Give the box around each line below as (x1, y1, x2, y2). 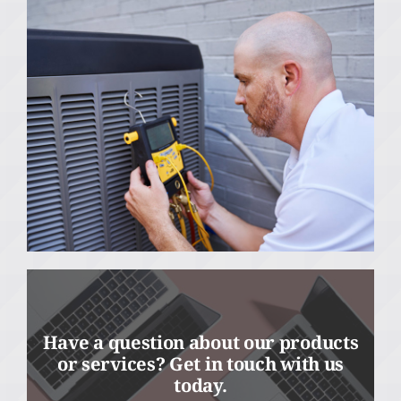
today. (174, 372, 227, 398)
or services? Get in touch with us (57, 351, 344, 377)
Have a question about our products (42, 329, 359, 355)
